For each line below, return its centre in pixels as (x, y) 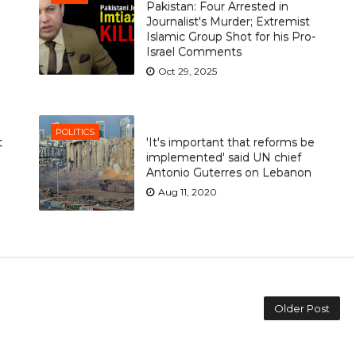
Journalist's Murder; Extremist (228, 21)
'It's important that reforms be (230, 142)
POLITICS (75, 132)
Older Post (302, 308)
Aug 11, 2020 (187, 192)
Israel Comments (193, 51)
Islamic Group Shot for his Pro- (230, 36)
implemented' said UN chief (223, 157)
